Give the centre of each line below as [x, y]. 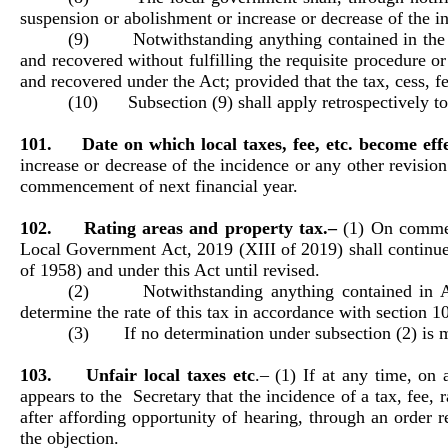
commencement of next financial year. [159, 186]
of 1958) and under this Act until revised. [170, 270]
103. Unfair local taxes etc [137, 375]
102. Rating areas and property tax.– [182, 228]
